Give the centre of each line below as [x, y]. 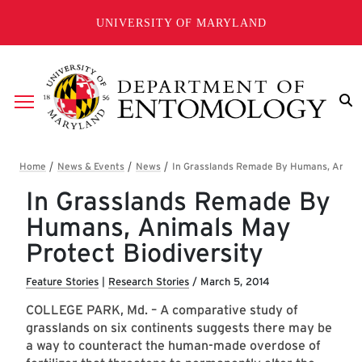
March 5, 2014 [235, 282]
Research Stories [149, 282]
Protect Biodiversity [145, 253]
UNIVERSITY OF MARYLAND [181, 23]
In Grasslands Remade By [178, 201]
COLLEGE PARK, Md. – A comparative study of [162, 310]
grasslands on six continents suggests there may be [179, 328]
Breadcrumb [69, 170]
